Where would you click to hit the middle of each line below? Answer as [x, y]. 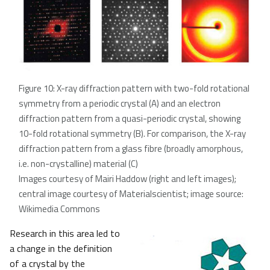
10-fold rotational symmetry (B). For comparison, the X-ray [132, 134]
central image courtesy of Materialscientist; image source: [131, 194]
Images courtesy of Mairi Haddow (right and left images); [127, 179]
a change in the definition [61, 249]
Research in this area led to [65, 234]
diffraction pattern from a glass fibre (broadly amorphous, [131, 149]
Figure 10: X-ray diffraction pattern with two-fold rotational [134, 89]
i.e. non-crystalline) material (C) [78, 164]
